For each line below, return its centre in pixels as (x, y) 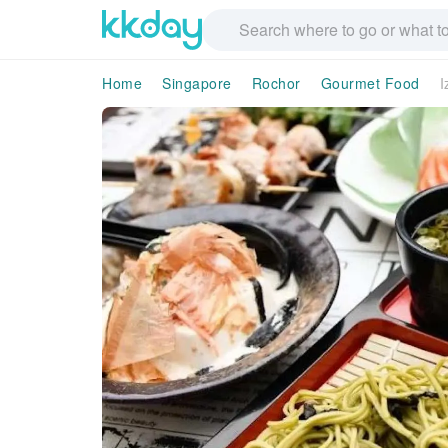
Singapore (197, 83)
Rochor (276, 83)
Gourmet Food (370, 83)
